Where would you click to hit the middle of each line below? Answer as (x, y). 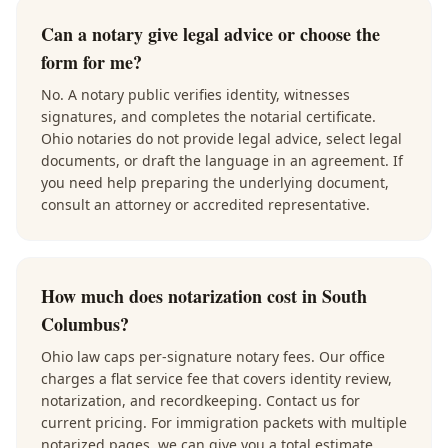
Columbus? (85, 324)
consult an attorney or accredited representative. (205, 204)
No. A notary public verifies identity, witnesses (195, 94)
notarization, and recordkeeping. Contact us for (200, 400)
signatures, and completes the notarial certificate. (208, 116)
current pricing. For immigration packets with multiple (224, 422)
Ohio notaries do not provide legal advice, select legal (221, 138)
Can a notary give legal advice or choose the (210, 34)
